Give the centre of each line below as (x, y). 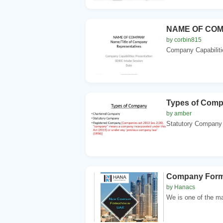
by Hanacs (181, 187)
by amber (179, 113)
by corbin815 (184, 40)
